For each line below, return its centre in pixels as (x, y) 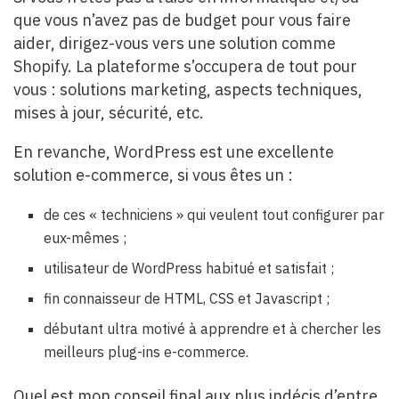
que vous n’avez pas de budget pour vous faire (182, 20)
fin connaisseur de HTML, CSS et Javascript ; (187, 298)
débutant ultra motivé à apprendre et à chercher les (213, 328)
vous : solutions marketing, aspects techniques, (188, 89)
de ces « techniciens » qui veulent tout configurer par (214, 214)
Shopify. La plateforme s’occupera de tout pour (185, 66)
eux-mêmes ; (85, 237)
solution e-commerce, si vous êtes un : (153, 175)
